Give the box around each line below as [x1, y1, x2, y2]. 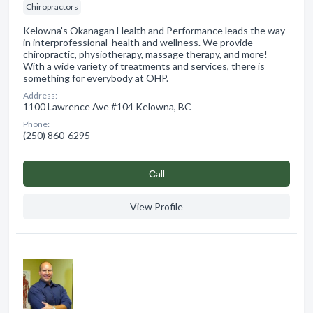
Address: [23, 90, 57, 101]
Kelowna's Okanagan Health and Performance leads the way [23, 24, 285, 37]
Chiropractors [26, 1, 78, 13]
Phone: [23, 119, 50, 130]
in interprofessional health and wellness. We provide [23, 36, 253, 49]
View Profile [130, 201, 183, 213]
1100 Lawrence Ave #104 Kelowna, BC [23, 101, 191, 113]
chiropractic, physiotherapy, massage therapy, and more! [23, 48, 268, 61]
